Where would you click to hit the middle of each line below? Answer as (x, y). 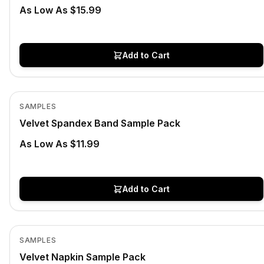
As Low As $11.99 (60, 144)
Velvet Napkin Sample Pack (82, 257)
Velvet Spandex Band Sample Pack (100, 123)
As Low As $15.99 (60, 10)
